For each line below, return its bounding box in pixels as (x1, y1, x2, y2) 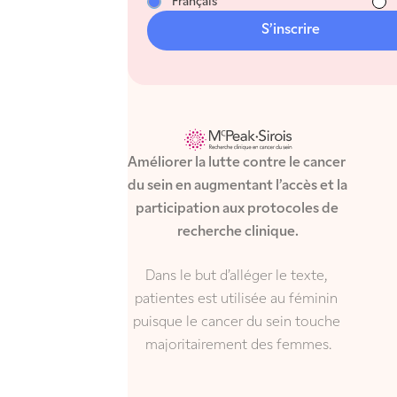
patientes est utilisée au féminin (135, 292, 339, 307)
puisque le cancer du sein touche (132, 315, 340, 331)
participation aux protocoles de (135, 202, 339, 217)
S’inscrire (261, 23, 320, 38)
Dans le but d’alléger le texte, (145, 269, 328, 284)
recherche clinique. (177, 225, 300, 240)
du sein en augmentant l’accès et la (128, 179, 347, 194)
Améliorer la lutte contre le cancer (128, 156, 346, 171)
